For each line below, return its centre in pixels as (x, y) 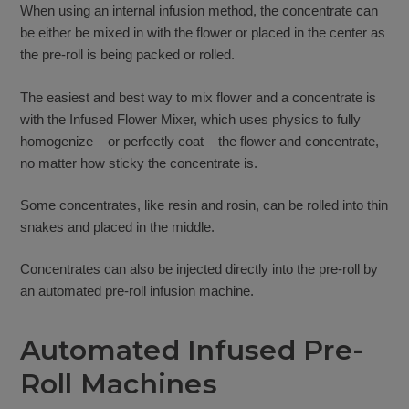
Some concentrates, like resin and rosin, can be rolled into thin (204, 205)
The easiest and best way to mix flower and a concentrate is (198, 97)
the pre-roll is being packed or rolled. (127, 55)
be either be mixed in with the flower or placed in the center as (202, 33)
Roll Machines (118, 383)
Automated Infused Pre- (192, 350)
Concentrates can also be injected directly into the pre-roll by (199, 269)
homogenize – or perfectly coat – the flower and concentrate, (199, 141)
